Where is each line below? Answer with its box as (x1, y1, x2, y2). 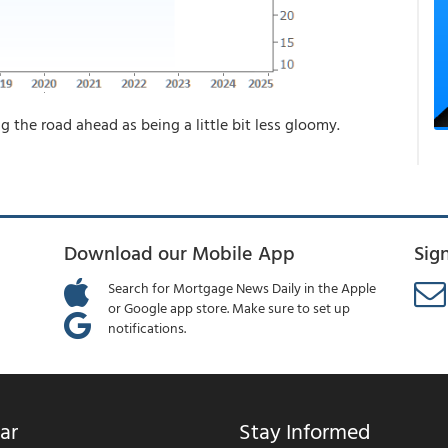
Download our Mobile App (64, 236, 296, 267)
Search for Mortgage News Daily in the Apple (108, 276, 377, 298)
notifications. (108, 316, 187, 338)
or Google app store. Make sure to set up (108, 296, 351, 318)
